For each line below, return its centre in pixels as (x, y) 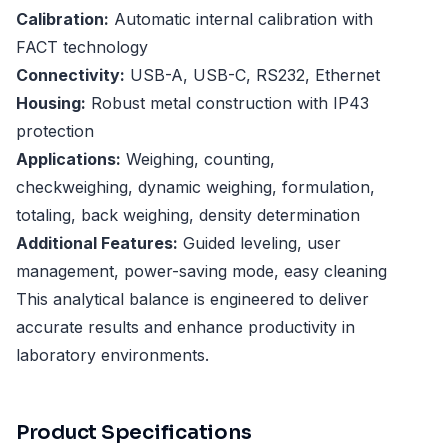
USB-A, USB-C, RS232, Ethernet (252, 75)
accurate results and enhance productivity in (185, 327)
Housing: (51, 103)
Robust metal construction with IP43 (227, 103)
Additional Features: (97, 243)
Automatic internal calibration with (241, 19)
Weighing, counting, (198, 159)
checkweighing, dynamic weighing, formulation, (195, 187)
